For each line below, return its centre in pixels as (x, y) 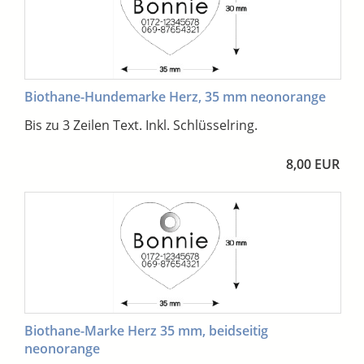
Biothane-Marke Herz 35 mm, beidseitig (146, 331)
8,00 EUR (313, 164)
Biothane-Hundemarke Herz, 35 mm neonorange (175, 96)
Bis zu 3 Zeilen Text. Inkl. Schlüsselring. (141, 125)
